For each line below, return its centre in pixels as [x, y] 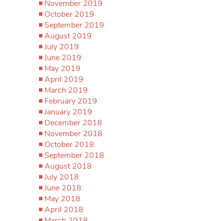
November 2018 [74, 134]
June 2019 [63, 58]
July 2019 [62, 47]
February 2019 [71, 101]
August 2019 [68, 36]
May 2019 [62, 69]
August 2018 [68, 166]
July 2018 [62, 177]
